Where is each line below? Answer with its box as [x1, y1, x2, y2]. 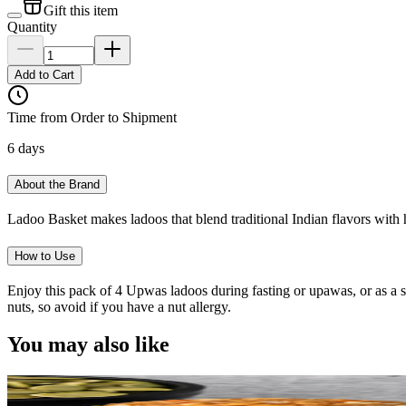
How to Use [14, 248, 75, 263]
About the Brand [14, 178, 100, 192]
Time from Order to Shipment [7, 109, 177, 125]
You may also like [7, 333, 169, 357]
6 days [7, 140, 44, 156]
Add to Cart [14, 67, 74, 82]
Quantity [7, 18, 57, 34]
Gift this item [43, 2, 118, 18]
